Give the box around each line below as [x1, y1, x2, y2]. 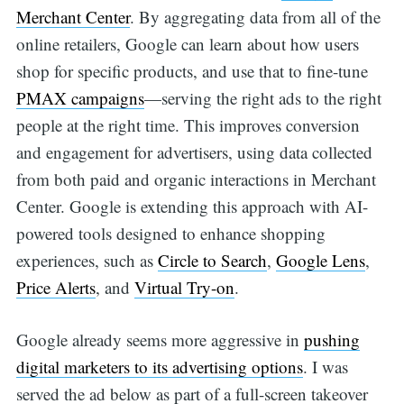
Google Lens [275, 248, 365, 271]
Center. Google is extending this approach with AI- [15, 194, 368, 217]
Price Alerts [15, 275, 96, 298]
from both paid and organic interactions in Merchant [15, 167, 376, 190]
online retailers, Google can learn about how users [15, 32, 359, 55]
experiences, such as [15, 248, 158, 271]
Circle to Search [157, 248, 267, 271]
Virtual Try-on [133, 275, 234, 298]
